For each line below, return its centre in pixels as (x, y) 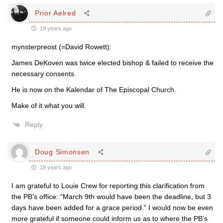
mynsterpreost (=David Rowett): (61, 47)
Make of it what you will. (49, 105)
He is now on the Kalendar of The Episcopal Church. (94, 89)
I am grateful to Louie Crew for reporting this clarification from (108, 185)
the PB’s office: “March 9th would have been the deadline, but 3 (111, 196)
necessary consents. (44, 73)
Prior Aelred (56, 13)
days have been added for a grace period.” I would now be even (112, 207)
